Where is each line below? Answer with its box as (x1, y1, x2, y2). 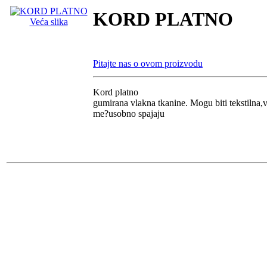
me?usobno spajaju (93, 108, 164, 119)
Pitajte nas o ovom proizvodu (93, 58, 203, 69)
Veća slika (29, 17, 68, 27)
